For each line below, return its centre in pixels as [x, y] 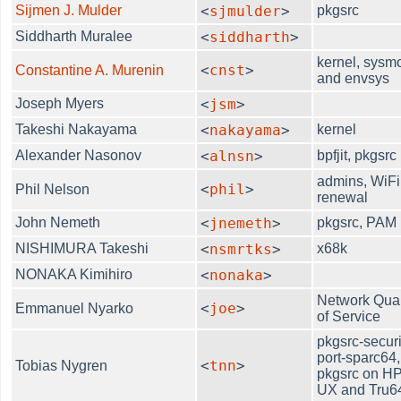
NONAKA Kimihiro [74, 274]
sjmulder [246, 11]
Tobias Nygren [62, 365]
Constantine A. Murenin [90, 70]
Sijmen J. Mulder [69, 10]
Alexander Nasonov [79, 155]
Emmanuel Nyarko [75, 308]
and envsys [354, 78]
